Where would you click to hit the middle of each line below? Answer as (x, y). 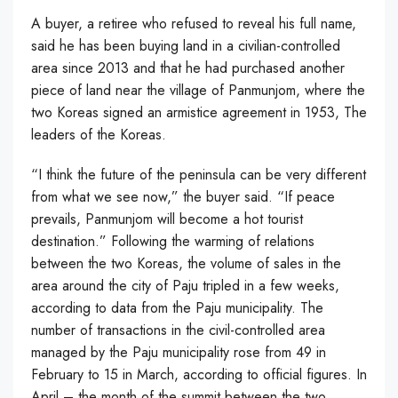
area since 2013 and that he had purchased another (188, 68)
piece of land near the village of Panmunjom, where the (198, 90)
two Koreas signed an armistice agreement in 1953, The (199, 112)
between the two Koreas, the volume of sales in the (186, 263)
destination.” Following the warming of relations (173, 241)
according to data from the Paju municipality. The (177, 308)
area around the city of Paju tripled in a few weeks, (185, 286)
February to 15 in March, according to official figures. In (199, 374)
